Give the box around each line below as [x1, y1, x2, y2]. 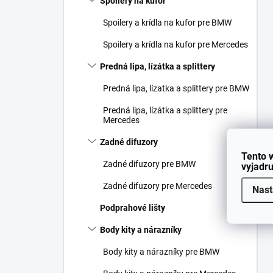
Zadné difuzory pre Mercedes [103, 181, 212, 191]
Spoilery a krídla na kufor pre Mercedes [103, 40, 248, 49]
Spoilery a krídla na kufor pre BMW [103, 18, 232, 27]
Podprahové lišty [100, 203, 165, 213]
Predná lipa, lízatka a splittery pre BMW [103, 83, 249, 93]
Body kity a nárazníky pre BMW [103, 247, 219, 257]
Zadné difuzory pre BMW [103, 159, 196, 169]
